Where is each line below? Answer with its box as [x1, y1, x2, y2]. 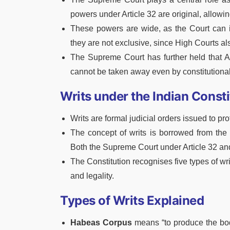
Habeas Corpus [70, 218, 132, 227]
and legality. [70, 171, 114, 180]
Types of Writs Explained [60, 193, 204, 208]
